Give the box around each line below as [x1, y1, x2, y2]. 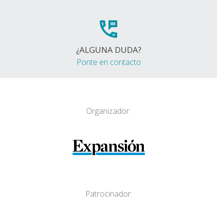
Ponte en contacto [76, 57, 141, 67]
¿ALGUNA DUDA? [76, 44, 141, 55]
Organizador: [86, 106, 131, 116]
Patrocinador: [85, 188, 132, 199]
